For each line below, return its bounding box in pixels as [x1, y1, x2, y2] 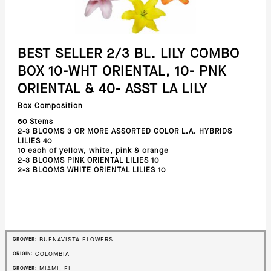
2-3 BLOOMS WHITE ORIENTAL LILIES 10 [17, 166, 166, 174]
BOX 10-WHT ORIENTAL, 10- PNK [17, 65, 226, 79]
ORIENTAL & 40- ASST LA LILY [17, 82, 207, 96]
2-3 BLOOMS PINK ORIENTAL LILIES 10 [17, 157, 159, 165]
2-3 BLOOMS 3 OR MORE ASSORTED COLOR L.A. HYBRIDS [17, 128, 232, 135]
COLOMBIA [34, 250, 70, 257]
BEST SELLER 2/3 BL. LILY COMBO [17, 47, 240, 61]
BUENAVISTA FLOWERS [39, 236, 113, 243]
